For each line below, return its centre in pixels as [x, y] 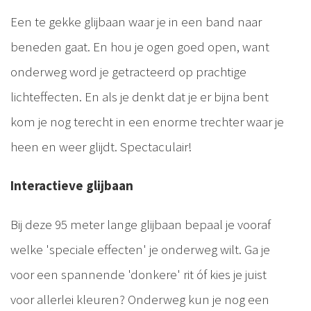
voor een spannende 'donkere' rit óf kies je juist [138, 275]
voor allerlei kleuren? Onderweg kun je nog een [140, 300]
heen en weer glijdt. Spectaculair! [101, 147]
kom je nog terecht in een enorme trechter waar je [147, 122]
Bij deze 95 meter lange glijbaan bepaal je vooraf [141, 225]
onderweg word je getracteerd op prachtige [128, 72]
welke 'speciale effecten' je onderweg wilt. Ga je [140, 250]
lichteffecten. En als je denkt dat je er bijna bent [140, 97]
